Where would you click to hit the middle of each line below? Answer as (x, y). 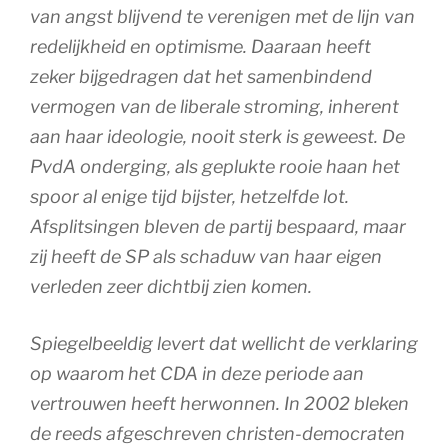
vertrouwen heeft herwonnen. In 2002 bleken (219, 403)
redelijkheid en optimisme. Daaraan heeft (200, 46)
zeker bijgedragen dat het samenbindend (201, 76)
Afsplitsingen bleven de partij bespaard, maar (218, 226)
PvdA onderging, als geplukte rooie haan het (215, 166)
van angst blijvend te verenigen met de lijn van (222, 16)
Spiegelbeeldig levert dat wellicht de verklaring (224, 343)
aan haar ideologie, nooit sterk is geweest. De (217, 136)
